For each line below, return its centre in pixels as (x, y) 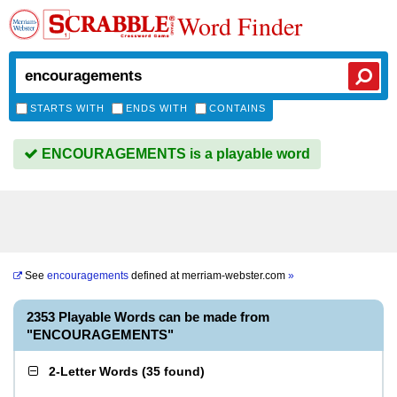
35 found (173, 371)
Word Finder (240, 26)
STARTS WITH (67, 108)
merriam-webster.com (235, 276)
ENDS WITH (157, 108)
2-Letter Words (93, 371)
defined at (155, 276)
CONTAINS (237, 108)
